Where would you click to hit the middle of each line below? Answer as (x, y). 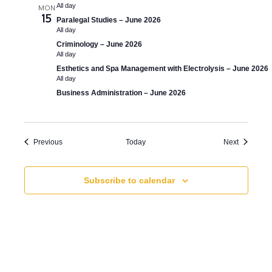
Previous (48, 142)
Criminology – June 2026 (99, 44)
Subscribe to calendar (129, 180)
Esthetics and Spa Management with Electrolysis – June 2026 (162, 68)
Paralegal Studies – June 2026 (108, 20)
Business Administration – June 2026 (121, 93)
